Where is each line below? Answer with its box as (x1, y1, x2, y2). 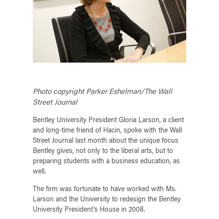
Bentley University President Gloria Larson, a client (33, 117, 184, 125)
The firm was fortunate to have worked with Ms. (33, 186, 177, 194)
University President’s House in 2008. (33, 207, 146, 214)
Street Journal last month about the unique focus (33, 138, 179, 145)
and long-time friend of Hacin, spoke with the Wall (33, 128, 182, 135)
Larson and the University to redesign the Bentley (33, 197, 181, 204)
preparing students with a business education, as (33, 158, 180, 166)
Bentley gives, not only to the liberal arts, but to (33, 148, 174, 155)
